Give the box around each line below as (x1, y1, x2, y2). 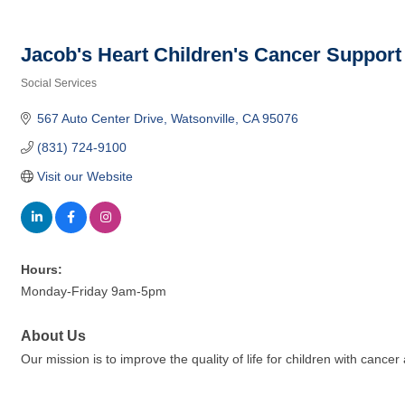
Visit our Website (36, 169, 133, 184)
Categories (20, 89, 77, 101)
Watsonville (170, 111, 235, 126)
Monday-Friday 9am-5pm (21, 284, 166, 298)
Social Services (21, 77, 97, 89)
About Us (21, 327, 86, 344)
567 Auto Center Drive (36, 111, 164, 126)
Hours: (21, 262, 62, 277)
